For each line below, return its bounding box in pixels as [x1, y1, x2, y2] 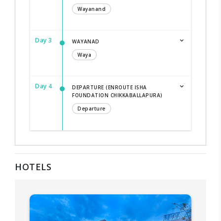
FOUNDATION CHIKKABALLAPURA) [72, 91, 163, 99]
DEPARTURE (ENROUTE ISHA [72, 83, 147, 91]
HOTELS [15, 160, 51, 173]
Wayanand [77, 5, 106, 12]
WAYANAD [72, 37, 100, 45]
